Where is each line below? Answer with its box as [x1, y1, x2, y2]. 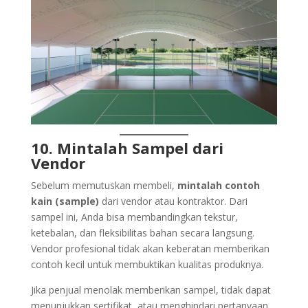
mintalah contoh [177, 178, 260, 192]
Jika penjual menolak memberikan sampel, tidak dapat [30, 283, 271, 296]
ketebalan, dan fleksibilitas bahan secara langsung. [30, 225, 254, 239]
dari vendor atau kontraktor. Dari [98, 194, 247, 208]
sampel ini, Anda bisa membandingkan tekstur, [30, 210, 238, 223]
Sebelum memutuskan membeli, [30, 178, 177, 192]
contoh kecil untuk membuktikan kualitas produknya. [30, 257, 263, 271]
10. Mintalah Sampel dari [30, 137, 223, 158]
